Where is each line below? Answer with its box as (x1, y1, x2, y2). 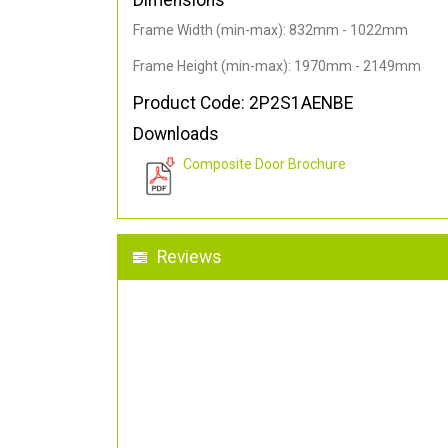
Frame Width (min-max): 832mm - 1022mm (133, 22, 408, 39)
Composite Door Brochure (183, 156, 346, 173)
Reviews (157, 247, 222, 268)
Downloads (133, 124, 219, 145)
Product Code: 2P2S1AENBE (133, 93, 353, 114)
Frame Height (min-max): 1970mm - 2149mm (133, 58, 421, 75)
